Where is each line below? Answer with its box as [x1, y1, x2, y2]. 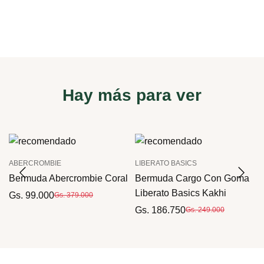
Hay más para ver [62, 85, 202, 104]
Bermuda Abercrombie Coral [9, 173, 128, 183]
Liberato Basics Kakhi [135, 187, 226, 198]
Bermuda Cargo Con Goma [135, 173, 249, 183]
